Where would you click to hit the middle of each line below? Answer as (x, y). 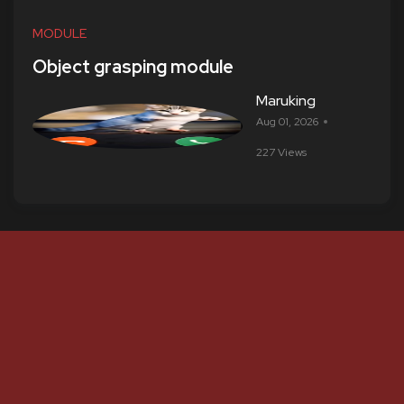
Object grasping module (133, 67)
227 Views (281, 152)
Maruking (285, 101)
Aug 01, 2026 (287, 122)
